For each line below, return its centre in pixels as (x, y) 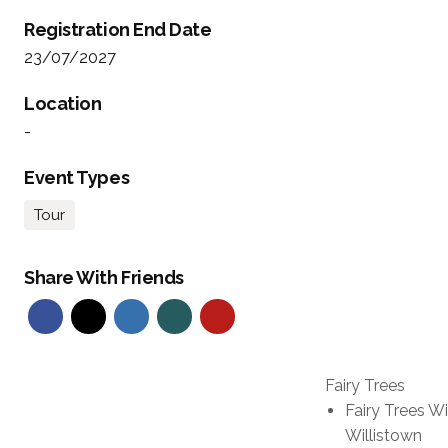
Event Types (77, 178)
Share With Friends (104, 278)
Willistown (384, 436)
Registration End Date (118, 30)
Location (63, 104)
